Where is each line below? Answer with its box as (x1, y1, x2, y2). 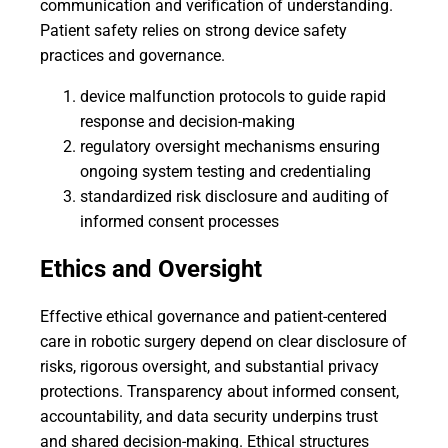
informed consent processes (80, 212, 279, 231)
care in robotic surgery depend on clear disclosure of (40, 332, 407, 351)
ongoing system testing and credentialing (80, 162, 371, 181)
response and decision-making (80, 112, 295, 131)
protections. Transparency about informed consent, (40, 382, 399, 401)
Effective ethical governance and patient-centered (40, 307, 387, 326)
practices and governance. (40, 46, 225, 65)
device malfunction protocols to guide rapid (80, 87, 386, 106)
